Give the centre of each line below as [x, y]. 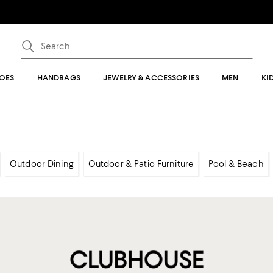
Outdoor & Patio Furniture [141, 164]
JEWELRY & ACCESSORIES [151, 78]
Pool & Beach [236, 164]
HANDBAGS [58, 78]
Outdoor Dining [42, 164]
